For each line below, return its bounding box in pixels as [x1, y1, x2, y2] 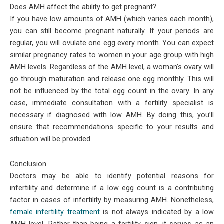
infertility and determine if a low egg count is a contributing [10, 183, 214, 192]
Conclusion [10, 159, 46, 168]
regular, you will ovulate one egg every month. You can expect [10, 38, 214, 48]
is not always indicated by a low [99, 207, 214, 216]
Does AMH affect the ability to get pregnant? [10, 2, 156, 12]
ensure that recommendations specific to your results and [10, 122, 214, 132]
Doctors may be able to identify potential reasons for [10, 171, 214, 180]
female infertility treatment [10, 207, 100, 216]
